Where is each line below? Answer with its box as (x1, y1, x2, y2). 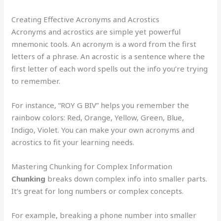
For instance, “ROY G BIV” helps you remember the (11, 100, 189, 110)
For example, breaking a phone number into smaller (11, 210, 197, 220)
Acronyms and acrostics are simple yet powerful (11, 26, 181, 37)
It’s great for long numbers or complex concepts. (11, 185, 184, 196)
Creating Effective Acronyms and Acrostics (11, 14, 160, 24)
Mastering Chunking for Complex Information (11, 161, 173, 171)
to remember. (11, 75, 61, 86)
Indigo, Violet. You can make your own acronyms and (11, 124, 195, 135)
